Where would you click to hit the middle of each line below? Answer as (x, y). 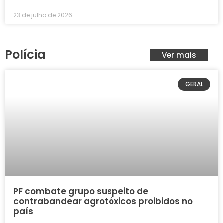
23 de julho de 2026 (43, 15)
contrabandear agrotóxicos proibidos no (103, 201)
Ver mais (179, 55)
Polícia (25, 54)
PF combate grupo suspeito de (81, 191)
